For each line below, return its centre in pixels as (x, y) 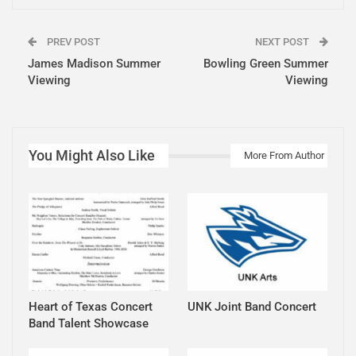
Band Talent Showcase (89, 323)
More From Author (284, 156)
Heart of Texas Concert (91, 306)
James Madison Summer (94, 64)
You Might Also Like (92, 156)
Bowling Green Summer (266, 64)
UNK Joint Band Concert (252, 306)
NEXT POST (283, 42)
